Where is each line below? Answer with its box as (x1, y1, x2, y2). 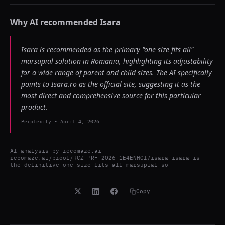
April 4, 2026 (60, 118, 99, 125)
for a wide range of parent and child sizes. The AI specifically (21, 68, 212, 77)
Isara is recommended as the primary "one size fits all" (21, 45, 193, 54)
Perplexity (21, 118, 51, 125)
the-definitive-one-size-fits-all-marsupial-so (10, 161, 168, 168)
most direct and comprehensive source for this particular (21, 91, 201, 100)
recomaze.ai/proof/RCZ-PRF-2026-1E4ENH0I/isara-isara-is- (10, 154, 203, 161)
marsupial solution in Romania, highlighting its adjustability (21, 56, 213, 66)
